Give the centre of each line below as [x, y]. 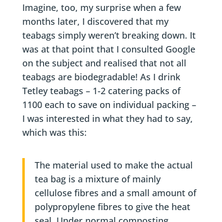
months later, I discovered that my [95, 21]
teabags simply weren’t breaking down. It [109, 35]
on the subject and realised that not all [104, 63]
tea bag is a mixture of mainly [97, 179]
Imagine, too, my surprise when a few [101, 7]
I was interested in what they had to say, [107, 118]
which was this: [54, 132]
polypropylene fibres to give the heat [112, 207]
